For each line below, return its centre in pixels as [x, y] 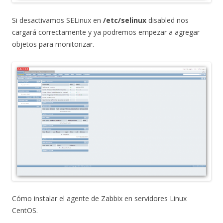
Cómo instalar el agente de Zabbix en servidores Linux [99, 198]
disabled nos [167, 20]
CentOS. [25, 210]
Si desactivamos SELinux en [56, 20]
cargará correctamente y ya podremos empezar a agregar [106, 32]
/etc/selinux [124, 20]
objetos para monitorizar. [53, 44]
